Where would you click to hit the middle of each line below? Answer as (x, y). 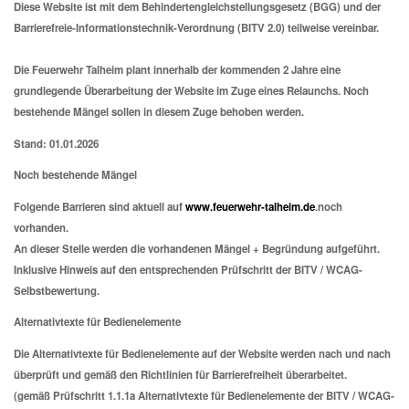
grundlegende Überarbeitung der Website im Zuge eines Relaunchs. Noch (191, 91)
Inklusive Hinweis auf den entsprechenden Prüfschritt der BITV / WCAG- (188, 269)
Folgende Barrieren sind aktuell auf (100, 206)
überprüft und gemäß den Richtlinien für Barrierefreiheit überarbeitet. (180, 374)
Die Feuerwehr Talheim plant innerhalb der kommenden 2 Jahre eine (177, 70)
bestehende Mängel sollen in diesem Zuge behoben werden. (159, 112)
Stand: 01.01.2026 (56, 143)
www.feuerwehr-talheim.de (250, 206)
